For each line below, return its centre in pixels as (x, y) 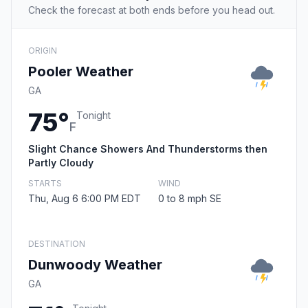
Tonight (93, 115)
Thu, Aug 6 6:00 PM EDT (85, 199)
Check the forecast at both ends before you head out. (152, 10)
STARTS (45, 184)
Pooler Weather (81, 72)
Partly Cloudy (61, 163)
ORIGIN (43, 51)
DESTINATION (57, 244)
